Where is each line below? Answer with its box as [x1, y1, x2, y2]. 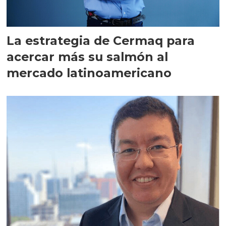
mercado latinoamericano [7, 66, 172, 81]
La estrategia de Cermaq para [7, 33, 195, 48]
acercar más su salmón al [7, 49, 168, 65]
